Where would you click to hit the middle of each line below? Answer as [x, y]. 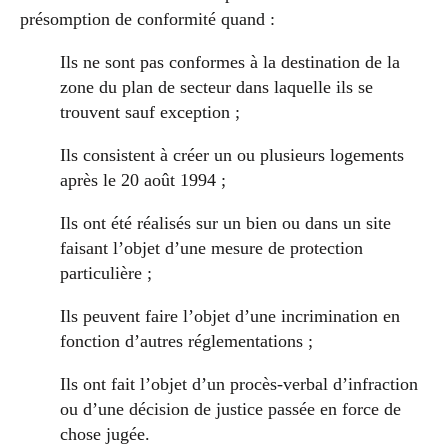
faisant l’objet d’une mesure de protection [211, 247]
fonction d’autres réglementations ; [186, 340]
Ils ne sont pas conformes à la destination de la [230, 61]
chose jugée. [105, 433]
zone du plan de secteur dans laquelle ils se [216, 86]
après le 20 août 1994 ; [143, 179]
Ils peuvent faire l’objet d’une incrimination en [230, 315]
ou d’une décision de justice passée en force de [230, 408]
